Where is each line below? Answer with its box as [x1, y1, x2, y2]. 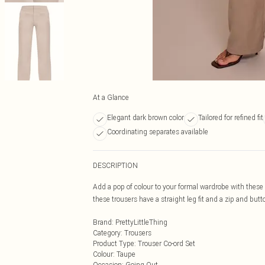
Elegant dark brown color [107, 113, 184, 122]
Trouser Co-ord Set [138, 239, 195, 248]
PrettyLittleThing [115, 218, 167, 227]
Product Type [93, 239, 134, 248]
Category [93, 228, 121, 237]
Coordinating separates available [107, 127, 208, 136]
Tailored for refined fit [198, 113, 263, 122]
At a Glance [93, 93, 129, 102]
